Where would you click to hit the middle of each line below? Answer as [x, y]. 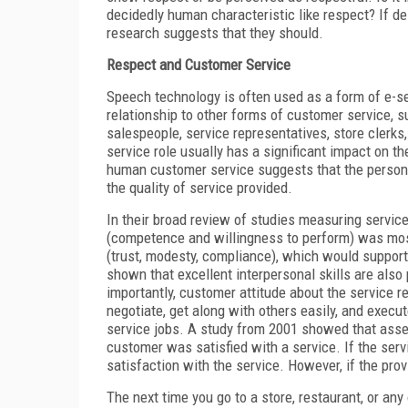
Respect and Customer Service [199, 64]
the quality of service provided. [199, 187]
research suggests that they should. [215, 32]
